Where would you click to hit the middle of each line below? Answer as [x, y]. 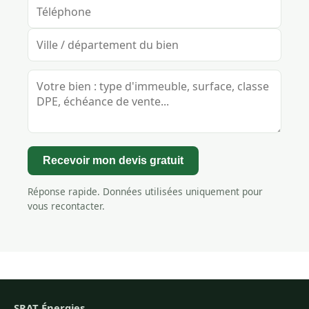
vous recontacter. [66, 206]
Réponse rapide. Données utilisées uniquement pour [145, 192]
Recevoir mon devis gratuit [113, 160]
